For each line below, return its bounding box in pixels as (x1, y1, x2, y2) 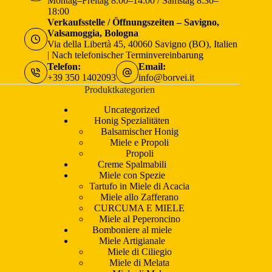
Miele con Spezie (98, 169, 165, 180)
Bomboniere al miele (92, 224, 172, 235)
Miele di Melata (109, 257, 170, 268)
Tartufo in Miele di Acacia (89, 180, 190, 191)
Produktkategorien (84, 84, 155, 95)
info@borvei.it (138, 72, 194, 83)
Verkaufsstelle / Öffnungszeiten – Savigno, (47, 17, 219, 28)
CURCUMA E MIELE (94, 202, 185, 213)
